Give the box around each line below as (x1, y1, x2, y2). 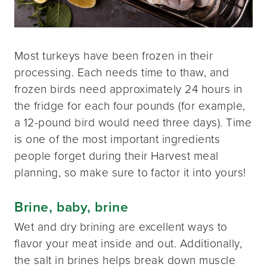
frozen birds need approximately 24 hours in (14, 80, 243, 98)
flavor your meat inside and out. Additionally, (14, 234, 243, 252)
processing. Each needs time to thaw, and (14, 64, 229, 82)
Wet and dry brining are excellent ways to (14, 218, 228, 235)
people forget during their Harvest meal (14, 147, 219, 165)
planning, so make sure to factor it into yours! (14, 164, 246, 182)
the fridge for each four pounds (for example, (14, 97, 246, 115)
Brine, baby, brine (14, 197, 129, 218)
